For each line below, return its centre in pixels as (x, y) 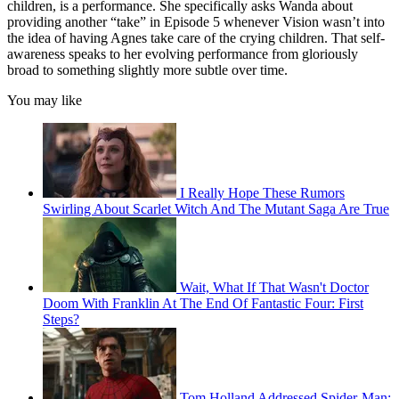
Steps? (61, 319)
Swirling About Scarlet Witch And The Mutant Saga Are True (216, 208)
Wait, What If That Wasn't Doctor (274, 287)
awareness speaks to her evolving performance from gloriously (183, 53)
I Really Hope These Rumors (262, 192)
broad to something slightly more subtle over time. (147, 69)
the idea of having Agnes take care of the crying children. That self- (196, 37)
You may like (45, 100)
